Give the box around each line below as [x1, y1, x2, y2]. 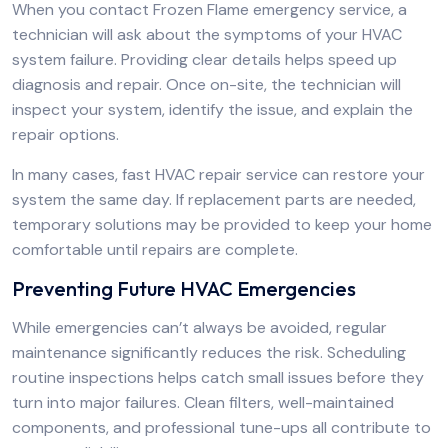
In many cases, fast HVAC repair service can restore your [12, 164, 425, 185]
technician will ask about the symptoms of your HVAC [12, 24, 402, 45]
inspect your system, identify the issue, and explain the [12, 99, 413, 120]
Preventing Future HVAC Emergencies [12, 276, 356, 301]
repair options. [12, 124, 119, 145]
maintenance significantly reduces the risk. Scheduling [12, 342, 406, 363]
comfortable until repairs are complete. [12, 239, 298, 260]
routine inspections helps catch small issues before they [12, 367, 424, 388]
